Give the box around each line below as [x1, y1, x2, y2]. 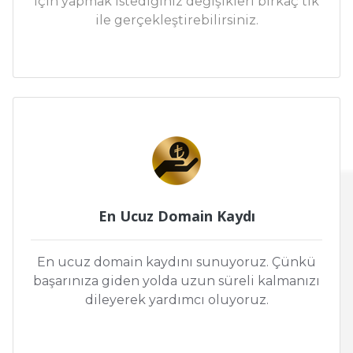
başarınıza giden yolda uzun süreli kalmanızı [33, 273, 320, 289]
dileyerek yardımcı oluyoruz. [84, 292, 269, 308]
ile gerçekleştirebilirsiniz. [95, 13, 258, 28]
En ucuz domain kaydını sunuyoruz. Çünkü [37, 255, 316, 270]
